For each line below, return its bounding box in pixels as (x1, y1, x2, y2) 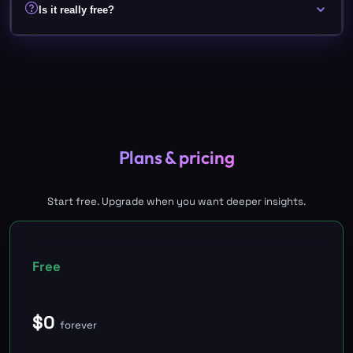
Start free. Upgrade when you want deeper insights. (47, 195, 306, 209)
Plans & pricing (118, 145, 235, 169)
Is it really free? (39, 3, 114, 16)
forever (60, 318, 97, 332)
